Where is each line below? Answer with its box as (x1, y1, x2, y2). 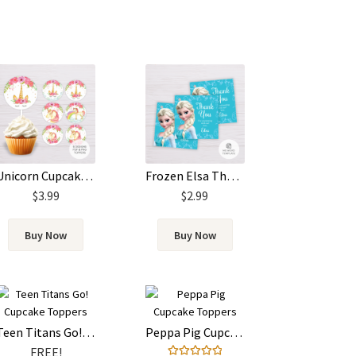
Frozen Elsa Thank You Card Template (226, 168, 239, 184)
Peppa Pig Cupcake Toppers (229, 323, 242, 340)
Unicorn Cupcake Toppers (80, 168, 94, 184)
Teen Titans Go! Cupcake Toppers (82, 323, 95, 340)
